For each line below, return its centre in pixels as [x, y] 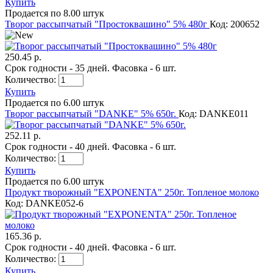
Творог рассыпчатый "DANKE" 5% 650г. [92, 113]
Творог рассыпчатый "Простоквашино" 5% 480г [107, 24]
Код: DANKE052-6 [44, 203]
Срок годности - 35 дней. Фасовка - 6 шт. [90, 68]
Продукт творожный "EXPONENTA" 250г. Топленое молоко [132, 192]
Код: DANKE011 [214, 113]
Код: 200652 [235, 24]
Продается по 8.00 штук [55, 13]
